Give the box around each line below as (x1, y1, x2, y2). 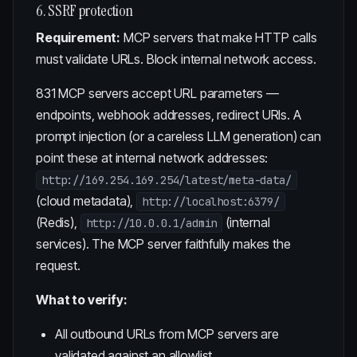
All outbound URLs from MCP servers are (55, 326, 279, 342)
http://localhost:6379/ (142, 194, 280, 209)
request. (36, 257, 80, 273)
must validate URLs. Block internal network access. (36, 51, 316, 67)
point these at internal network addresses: (36, 150, 269, 166)
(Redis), (36, 214, 80, 230)
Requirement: (36, 29, 121, 45)
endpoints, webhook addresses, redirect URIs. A (36, 107, 301, 123)
